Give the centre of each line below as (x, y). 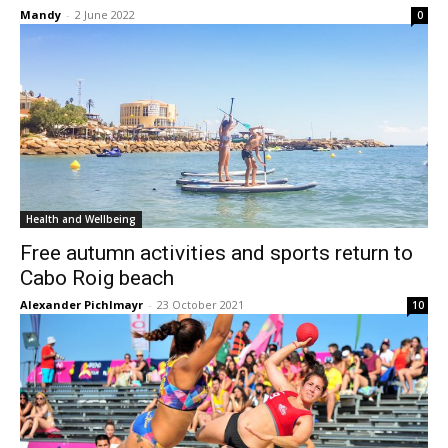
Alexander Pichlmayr (81, 304)
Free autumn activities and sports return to (216, 253)
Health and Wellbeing (81, 219)
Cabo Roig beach (97, 278)
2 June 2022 (105, 14)
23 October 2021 (200, 304)
